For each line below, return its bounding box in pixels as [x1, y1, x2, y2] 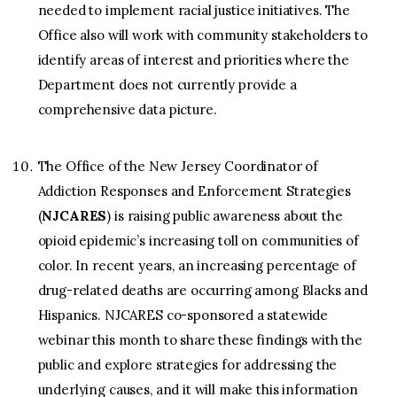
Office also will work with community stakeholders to [37, 27, 368, 44]
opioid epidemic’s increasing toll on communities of [37, 232, 359, 250]
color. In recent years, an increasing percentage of [37, 257, 356, 275]
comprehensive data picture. [37, 101, 217, 119]
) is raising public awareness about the [106, 207, 343, 225]
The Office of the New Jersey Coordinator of [37, 158, 319, 175]
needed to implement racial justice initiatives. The [37, 2, 350, 19]
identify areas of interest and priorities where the [37, 51, 349, 69]
